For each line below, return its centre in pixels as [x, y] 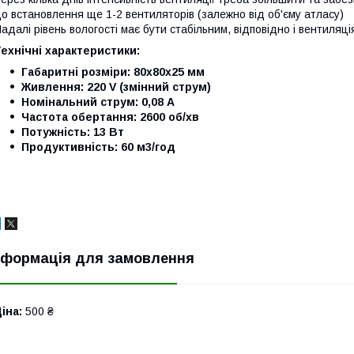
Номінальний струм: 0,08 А [98, 102]
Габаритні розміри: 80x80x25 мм [113, 72]
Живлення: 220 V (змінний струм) [116, 87]
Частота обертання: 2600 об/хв [110, 117]
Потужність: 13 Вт [73, 132]
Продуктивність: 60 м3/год [98, 147]
